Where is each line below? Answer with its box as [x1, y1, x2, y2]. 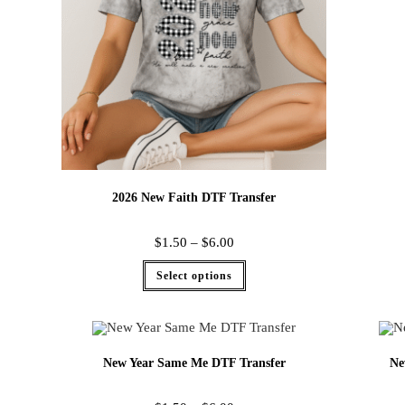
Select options [155, 268, 232, 282]
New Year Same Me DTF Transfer [102, 355, 286, 370]
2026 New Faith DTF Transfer [112, 190, 276, 204]
